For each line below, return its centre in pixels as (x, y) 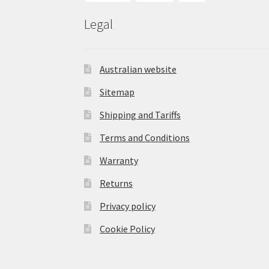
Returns (116, 183)
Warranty (119, 161)
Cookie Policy (127, 229)
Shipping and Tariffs (140, 115)
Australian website (138, 69)
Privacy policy (127, 206)
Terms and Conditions (144, 138)
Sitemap (117, 92)
